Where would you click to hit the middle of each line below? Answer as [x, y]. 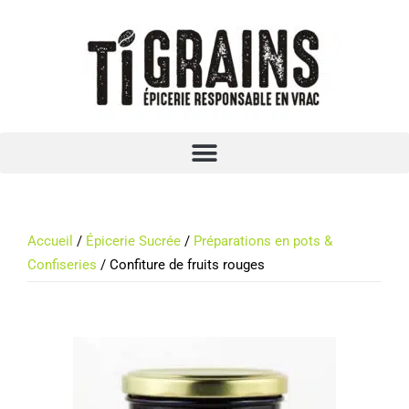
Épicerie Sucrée [133, 241]
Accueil [50, 241]
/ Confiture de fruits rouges [181, 265]
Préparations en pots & [263, 241]
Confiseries [62, 265]
